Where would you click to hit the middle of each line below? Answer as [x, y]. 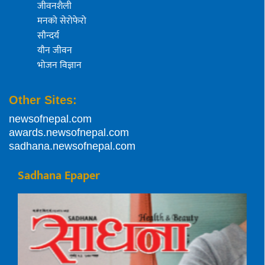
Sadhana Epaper [59, 176]
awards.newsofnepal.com [69, 133]
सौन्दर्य [48, 36]
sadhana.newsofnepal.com [72, 146]
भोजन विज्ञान [59, 66]
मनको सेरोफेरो [62, 21]
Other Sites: [43, 100]
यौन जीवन [55, 51]
